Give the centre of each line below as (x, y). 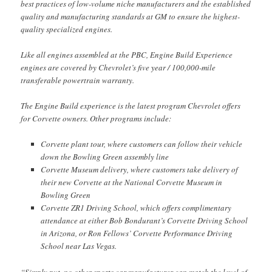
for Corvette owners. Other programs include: (96, 119)
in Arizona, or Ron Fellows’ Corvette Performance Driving (136, 233)
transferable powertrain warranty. (78, 80)
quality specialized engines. (67, 29)
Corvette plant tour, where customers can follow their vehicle (141, 144)
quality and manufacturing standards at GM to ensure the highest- (131, 17)
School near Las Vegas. (78, 246)
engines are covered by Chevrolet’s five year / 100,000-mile (118, 68)
